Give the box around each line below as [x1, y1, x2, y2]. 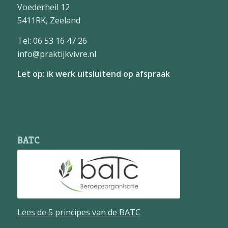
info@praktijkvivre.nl [17, 48, 96, 60]
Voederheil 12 [17, 2, 70, 13]
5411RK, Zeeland [17, 15, 80, 26]
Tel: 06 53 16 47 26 [17, 35, 87, 46]
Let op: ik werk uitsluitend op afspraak [17, 68, 170, 80]
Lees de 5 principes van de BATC [17, 206, 140, 218]
